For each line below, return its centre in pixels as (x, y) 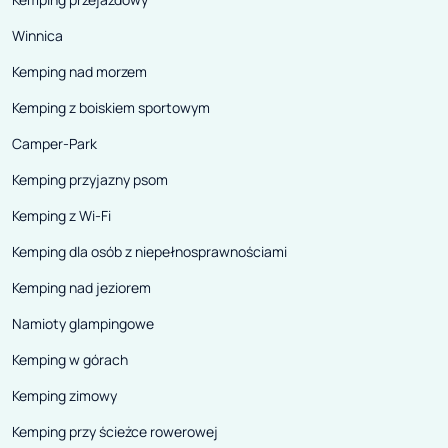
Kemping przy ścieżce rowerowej (115, 432)
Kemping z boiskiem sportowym (111, 108)
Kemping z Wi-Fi (61, 216)
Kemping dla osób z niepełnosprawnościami (149, 252)
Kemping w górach (70, 360)
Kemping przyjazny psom (90, 180)
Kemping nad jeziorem (81, 288)
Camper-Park (54, 144)
